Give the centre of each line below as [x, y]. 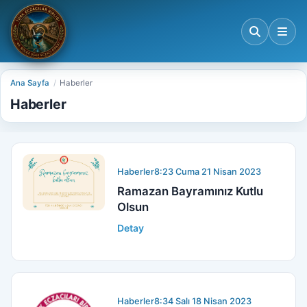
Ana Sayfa [30, 83]
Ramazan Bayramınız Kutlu [191, 191]
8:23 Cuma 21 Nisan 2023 [208, 171]
